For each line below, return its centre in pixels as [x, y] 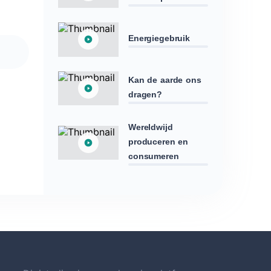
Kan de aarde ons [165, 80]
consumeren [154, 156]
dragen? [145, 94]
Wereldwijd [151, 127]
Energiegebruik [159, 38]
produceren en [158, 141]
